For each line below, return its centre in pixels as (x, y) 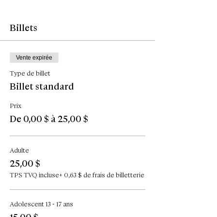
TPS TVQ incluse (34, 175)
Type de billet (30, 73)
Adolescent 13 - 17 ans (41, 204)
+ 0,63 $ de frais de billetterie (102, 175)
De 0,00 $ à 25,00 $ (49, 119)
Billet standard (42, 86)
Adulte (19, 150)
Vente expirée (34, 57)
